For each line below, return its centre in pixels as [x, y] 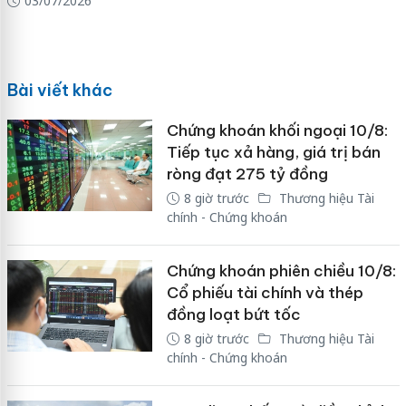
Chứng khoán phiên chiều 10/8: [281, 271]
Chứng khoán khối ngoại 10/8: [277, 130]
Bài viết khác [59, 90]
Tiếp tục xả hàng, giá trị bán [273, 152]
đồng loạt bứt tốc [233, 314]
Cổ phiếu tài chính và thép [265, 292]
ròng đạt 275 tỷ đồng [247, 174]
